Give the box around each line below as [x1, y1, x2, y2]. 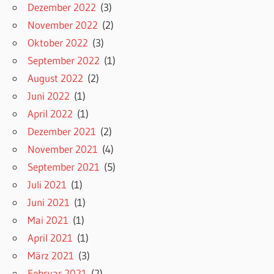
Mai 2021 [28, 213, 69, 227]
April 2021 [28, 231, 73, 245]
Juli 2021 [28, 178, 67, 191]
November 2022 [28, 18, 98, 32]
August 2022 [28, 72, 84, 85]
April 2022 [28, 107, 73, 120]
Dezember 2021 [28, 125, 97, 138]
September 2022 [28, 54, 100, 67]
